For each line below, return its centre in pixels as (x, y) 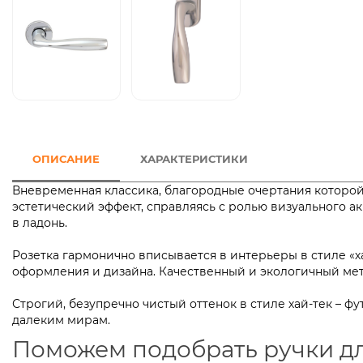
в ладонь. (85, 223)
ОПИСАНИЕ (66, 159)
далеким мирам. (61, 320)
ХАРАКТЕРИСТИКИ (194, 159)
